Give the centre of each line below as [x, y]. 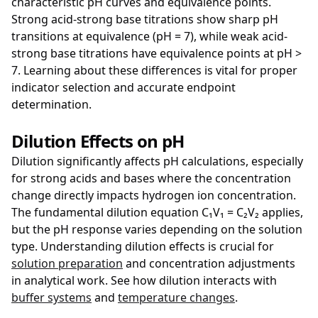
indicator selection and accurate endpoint [124, 87]
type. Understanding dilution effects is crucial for [143, 246]
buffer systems [51, 297]
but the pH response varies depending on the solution [157, 229]
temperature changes [176, 297]
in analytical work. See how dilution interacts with [144, 280]
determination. [51, 104]
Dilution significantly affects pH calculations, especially [157, 161]
